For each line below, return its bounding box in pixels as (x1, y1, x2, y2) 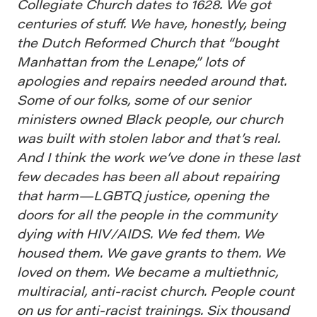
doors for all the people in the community (17, 204, 277, 223)
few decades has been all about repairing (17, 166, 279, 185)
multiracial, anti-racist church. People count (17, 281, 294, 299)
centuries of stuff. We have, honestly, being (17, 13, 286, 32)
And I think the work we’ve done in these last (17, 147, 300, 166)
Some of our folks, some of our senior (17, 90, 250, 108)
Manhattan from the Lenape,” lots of (17, 52, 243, 70)
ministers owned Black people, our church (17, 109, 283, 127)
